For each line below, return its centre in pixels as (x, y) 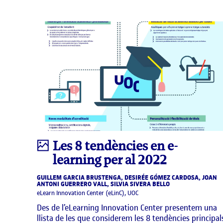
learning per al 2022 (110, 160)
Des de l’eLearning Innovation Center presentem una (127, 207)
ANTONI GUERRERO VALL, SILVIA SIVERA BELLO (103, 184)
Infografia (65, 145)
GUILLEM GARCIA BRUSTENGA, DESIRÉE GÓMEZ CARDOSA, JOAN (127, 177)
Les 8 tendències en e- (115, 146)
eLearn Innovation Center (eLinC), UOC (88, 193)
